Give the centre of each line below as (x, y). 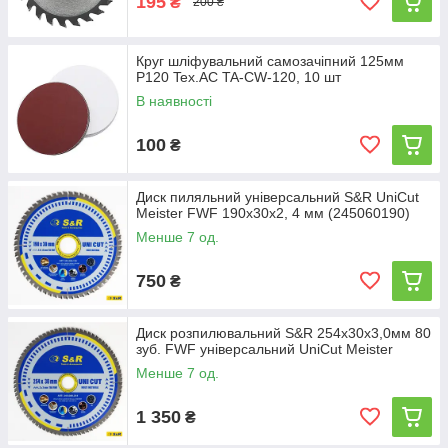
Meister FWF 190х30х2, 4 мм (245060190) (273, 213)
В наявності (174, 101)
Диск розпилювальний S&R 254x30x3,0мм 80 (283, 333)
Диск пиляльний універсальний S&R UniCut (277, 197)
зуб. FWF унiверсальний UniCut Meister (264, 349)
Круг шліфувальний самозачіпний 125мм (270, 61)
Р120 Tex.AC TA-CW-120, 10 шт (238, 77)
